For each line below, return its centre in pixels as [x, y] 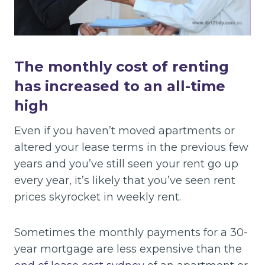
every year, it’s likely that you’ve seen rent [125, 181]
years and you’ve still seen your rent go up [126, 164]
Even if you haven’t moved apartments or [125, 131]
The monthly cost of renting [122, 67]
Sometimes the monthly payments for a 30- [131, 233]
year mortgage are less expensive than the [128, 249]
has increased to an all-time [120, 86]
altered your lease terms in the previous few [131, 148]
